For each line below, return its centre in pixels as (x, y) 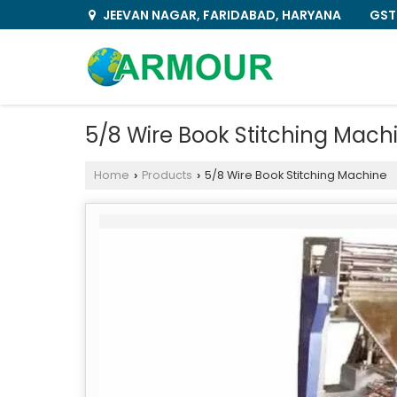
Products (167, 175)
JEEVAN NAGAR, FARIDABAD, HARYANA (221, 15)
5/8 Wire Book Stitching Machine (295, 175)
